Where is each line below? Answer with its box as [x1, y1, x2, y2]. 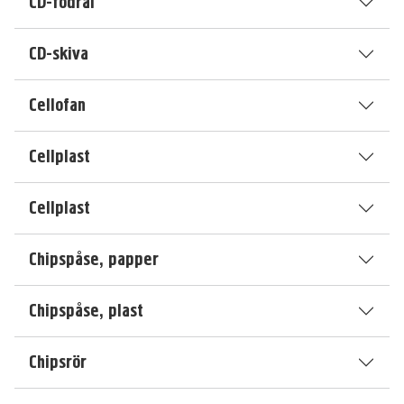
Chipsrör [29, 351, 87, 373]
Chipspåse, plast [29, 299, 143, 322]
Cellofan [29, 94, 86, 116]
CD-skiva [29, 42, 88, 65]
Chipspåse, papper [29, 248, 159, 271]
